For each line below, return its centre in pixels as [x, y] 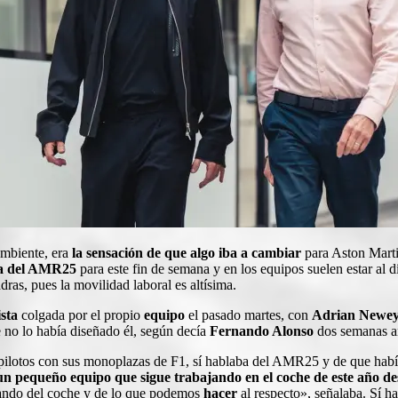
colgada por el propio [83, 314]
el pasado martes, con [250, 314]
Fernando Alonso [260, 330]
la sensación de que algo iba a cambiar [187, 252]
